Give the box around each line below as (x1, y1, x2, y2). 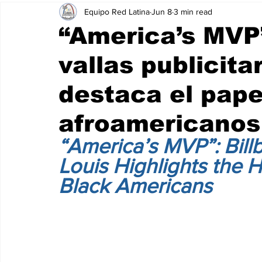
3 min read (174, 6, 212, 16)
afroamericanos (58, 111, 260, 136)
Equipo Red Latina (84, 6, 150, 16)
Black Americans (58, 174, 212, 197)
